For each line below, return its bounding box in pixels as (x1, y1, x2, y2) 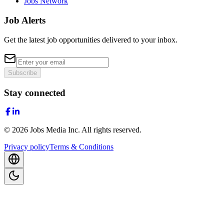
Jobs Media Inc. (28, 125, 81, 134)
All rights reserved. (81, 125, 141, 134)
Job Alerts (4, 15, 45, 26)
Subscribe (8, 68, 37, 76)
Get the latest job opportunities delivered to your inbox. (4, 35, 177, 44)
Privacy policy (4, 142, 49, 151)
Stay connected (4, 87, 65, 98)
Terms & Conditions (49, 142, 113, 151)
